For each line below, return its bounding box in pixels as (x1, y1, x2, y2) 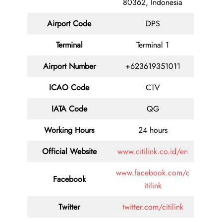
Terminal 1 (136, 39, 169, 51)
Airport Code (47, 18, 91, 30)
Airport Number (43, 60, 96, 72)
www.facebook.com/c (115, 167, 190, 179)
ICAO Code (49, 82, 89, 94)
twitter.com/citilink (122, 201, 183, 213)
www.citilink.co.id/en (117, 146, 188, 158)
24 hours (138, 124, 167, 136)
